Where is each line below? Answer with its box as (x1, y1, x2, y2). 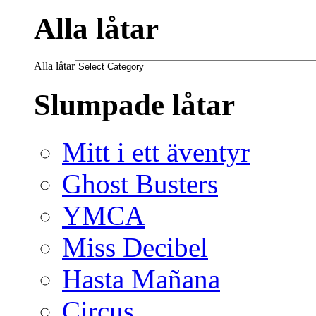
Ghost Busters (62, 168, 218, 199)
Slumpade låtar (34, 87, 235, 121)
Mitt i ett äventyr (62, 136, 250, 167)
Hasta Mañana (62, 263, 220, 294)
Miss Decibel (62, 231, 208, 262)
